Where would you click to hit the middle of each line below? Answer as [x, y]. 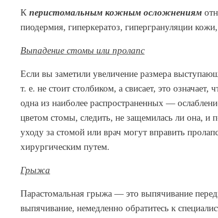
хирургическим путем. [65, 147]
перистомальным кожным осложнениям [116, 13]
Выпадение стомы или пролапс [82, 51]
